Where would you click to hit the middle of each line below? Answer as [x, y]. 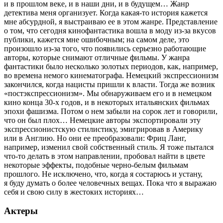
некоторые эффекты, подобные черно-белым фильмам [96, 165]
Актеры [21, 211]
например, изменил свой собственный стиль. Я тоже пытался [109, 147]
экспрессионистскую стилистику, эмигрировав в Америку [104, 129]
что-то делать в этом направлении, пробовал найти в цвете [105, 156]
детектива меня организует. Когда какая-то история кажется [106, 12]
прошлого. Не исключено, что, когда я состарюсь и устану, [103, 174]
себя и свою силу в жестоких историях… [74, 192]
